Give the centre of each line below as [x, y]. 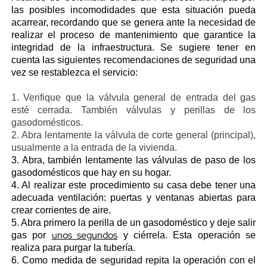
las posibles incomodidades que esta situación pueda [133, 10]
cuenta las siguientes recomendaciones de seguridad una [133, 60]
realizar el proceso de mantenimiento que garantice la [133, 35]
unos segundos [85, 235]
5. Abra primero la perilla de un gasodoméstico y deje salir [133, 223]
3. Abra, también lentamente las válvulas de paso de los [133, 160]
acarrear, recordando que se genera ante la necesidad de [133, 22]
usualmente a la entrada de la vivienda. [95, 148]
